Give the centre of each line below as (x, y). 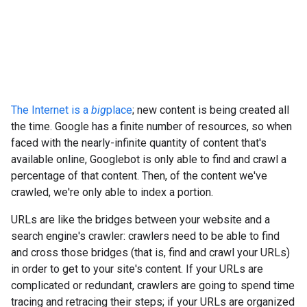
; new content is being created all (211, 110)
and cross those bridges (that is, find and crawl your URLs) (150, 253)
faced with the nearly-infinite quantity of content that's (139, 143)
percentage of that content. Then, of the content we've (139, 176)
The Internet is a (51, 110)
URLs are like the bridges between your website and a (140, 220)
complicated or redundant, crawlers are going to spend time (153, 285)
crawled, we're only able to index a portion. (112, 192)
